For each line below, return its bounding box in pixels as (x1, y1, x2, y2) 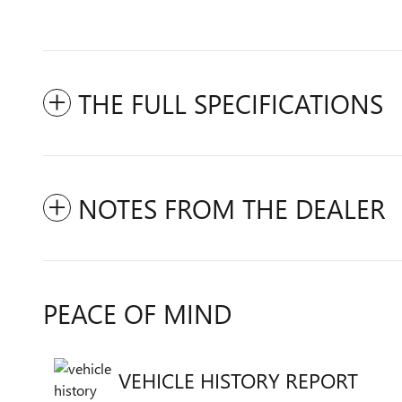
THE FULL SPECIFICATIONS (78, 85, 383, 121)
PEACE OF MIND (43, 295, 232, 331)
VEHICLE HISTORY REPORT (118, 365, 358, 394)
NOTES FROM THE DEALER (78, 190, 385, 226)
